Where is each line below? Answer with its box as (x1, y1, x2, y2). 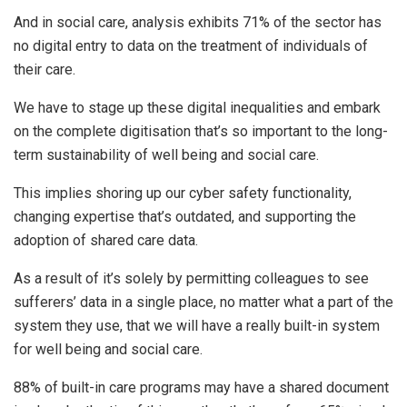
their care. (14, 61, 75, 79)
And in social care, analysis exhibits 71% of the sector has (14, 14, 382, 32)
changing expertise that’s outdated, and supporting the (14, 208, 356, 226)
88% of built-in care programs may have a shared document (14, 379, 389, 397)
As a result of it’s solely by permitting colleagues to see (14, 270, 369, 288)
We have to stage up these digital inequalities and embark (14, 99, 381, 117)
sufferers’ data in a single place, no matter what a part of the (14, 293, 393, 312)
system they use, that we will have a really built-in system (14, 317, 380, 335)
